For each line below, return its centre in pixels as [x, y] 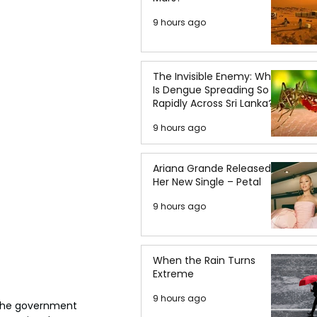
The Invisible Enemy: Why [215, 76]
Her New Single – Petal [207, 182]
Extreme [173, 274]
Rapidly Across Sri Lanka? [213, 103]
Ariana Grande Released [212, 168]
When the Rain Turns [204, 260]
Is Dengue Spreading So [211, 90]
